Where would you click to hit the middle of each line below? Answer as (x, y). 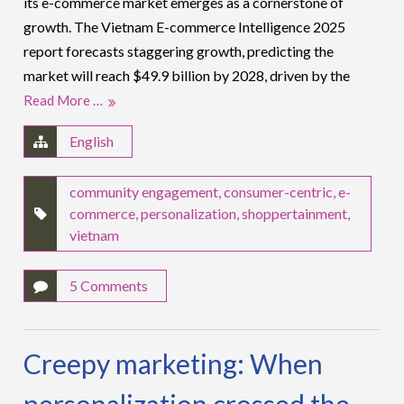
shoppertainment (295, 213)
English (92, 141)
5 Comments (109, 285)
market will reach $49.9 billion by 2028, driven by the (187, 75)
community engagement (144, 191)
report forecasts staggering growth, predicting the (179, 50)
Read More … (64, 100)
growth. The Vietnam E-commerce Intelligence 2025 (185, 26)
